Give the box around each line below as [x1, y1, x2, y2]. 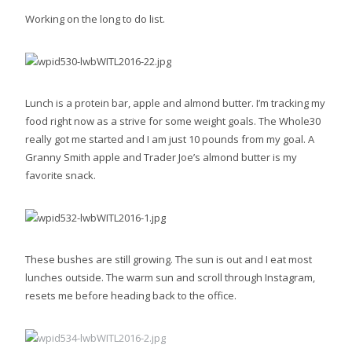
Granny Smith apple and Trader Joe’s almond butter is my [25, 150, 297, 165]
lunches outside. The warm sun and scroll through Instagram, [25, 270, 315, 285]
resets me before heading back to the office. [25, 288, 236, 303]
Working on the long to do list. [25, 12, 165, 27]
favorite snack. [25, 168, 96, 183]
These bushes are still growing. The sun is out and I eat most [25, 252, 312, 267]
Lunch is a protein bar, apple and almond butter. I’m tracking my [25, 96, 325, 111]
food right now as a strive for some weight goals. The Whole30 [25, 114, 321, 129]
